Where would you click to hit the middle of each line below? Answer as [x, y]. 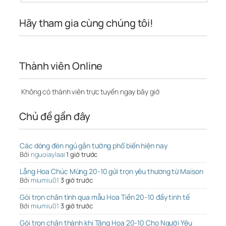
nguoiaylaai [48, 155]
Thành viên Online [61, 66]
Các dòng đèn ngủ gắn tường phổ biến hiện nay [94, 146]
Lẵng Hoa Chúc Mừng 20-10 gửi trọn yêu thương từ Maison [111, 172]
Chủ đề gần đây [55, 117]
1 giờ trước [82, 155]
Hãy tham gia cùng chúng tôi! [87, 23]
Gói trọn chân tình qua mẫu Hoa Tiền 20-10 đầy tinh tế [105, 197]
